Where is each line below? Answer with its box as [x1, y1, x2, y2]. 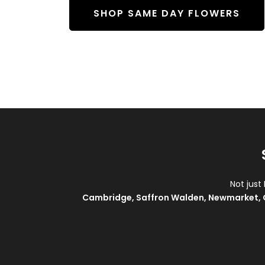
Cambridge [82, 192, 132, 203]
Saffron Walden [135, 192, 204, 203]
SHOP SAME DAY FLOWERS [93, 7, 240, 20]
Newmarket [208, 192, 258, 203]
